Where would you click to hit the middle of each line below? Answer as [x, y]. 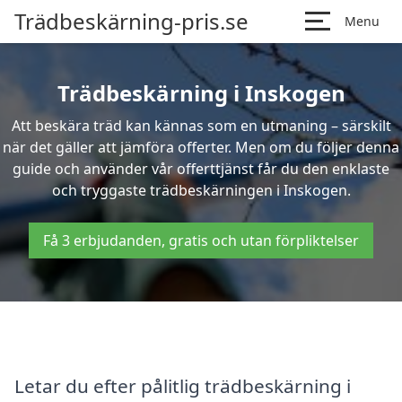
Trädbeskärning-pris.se [131, 21]
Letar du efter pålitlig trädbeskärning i [183, 385]
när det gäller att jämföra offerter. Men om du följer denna [201, 147]
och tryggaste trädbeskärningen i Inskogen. [201, 190]
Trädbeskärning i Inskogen [201, 93]
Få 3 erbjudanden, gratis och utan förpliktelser [201, 240]
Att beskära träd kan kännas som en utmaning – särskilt [201, 126]
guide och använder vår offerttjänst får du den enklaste [201, 169]
